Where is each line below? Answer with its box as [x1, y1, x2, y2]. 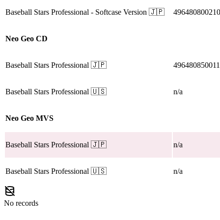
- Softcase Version [89, 8, 147, 17]
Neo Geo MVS [5, 114, 54, 123]
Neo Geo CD [5, 34, 48, 43]
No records [4, 199, 38, 208]
